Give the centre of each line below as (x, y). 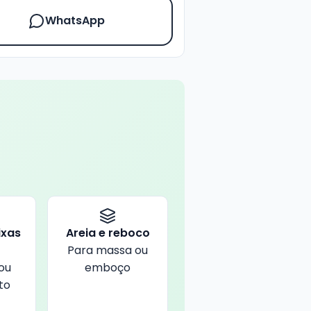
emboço (108, 268)
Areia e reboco (108, 233)
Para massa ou (108, 250)
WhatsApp (75, 20)
